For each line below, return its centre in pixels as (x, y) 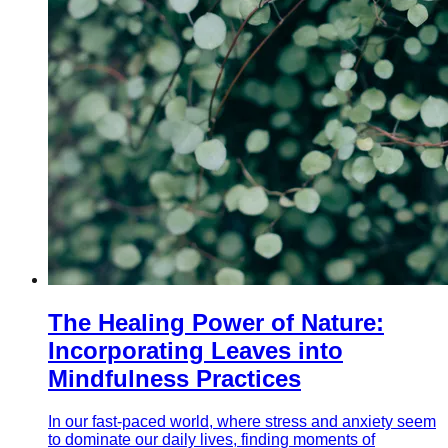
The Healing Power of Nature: (216, 323)
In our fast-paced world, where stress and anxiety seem (242, 421)
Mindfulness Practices (174, 379)
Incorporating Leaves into (195, 351)
